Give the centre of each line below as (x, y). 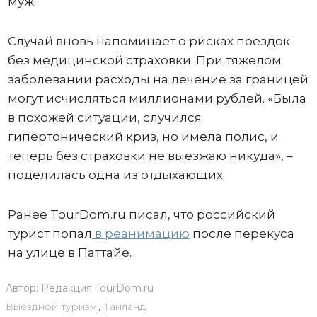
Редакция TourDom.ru (97, 288)
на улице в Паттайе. (69, 252)
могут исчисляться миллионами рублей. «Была (157, 98)
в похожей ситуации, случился (104, 117)
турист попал (50, 233)
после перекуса (242, 233)
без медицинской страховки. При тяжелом (144, 60)
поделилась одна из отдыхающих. (116, 174)
